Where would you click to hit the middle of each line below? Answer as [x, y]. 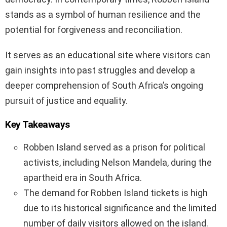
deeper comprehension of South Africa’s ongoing [104, 86]
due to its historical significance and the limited [120, 208]
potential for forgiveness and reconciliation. [94, 30]
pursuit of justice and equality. [66, 101]
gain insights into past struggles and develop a [100, 70]
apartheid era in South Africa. [83, 178]
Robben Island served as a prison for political [114, 147]
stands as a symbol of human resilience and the [103, 15]
